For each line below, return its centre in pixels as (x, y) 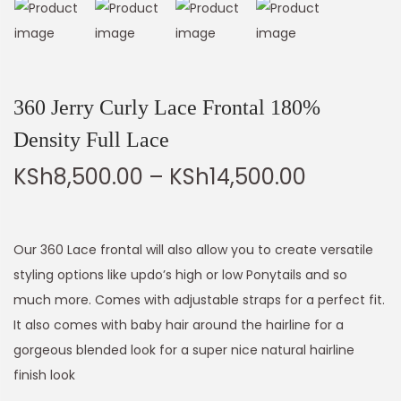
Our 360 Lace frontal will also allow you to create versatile (193, 250)
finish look (44, 375)
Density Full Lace (91, 140)
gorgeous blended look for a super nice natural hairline (184, 350)
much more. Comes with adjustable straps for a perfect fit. (199, 300)
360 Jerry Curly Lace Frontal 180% (167, 108)
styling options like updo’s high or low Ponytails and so (180, 275)
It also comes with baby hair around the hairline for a (179, 325)
